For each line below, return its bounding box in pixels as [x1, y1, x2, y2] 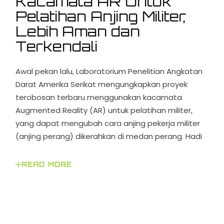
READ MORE [21, 160, 72, 169]
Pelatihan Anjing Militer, [15, 7, 186, 25]
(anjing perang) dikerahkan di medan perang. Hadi [15, 131, 202, 142]
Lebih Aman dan [15, 22, 140, 40]
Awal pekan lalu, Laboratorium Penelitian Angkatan [15, 66, 203, 77]
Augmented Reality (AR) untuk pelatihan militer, [15, 105, 193, 116]
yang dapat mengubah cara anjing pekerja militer [15, 118, 200, 129]
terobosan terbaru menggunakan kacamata [15, 92, 182, 103]
